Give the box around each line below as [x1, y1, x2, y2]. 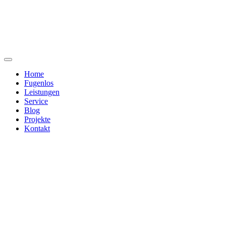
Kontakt [24, 124, 50, 133]
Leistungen [24, 88, 60, 96]
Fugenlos [24, 79, 53, 87]
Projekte [24, 115, 50, 124]
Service [24, 97, 48, 105]
